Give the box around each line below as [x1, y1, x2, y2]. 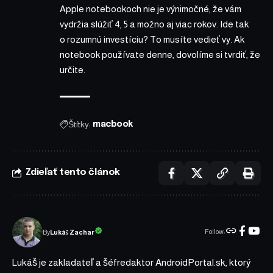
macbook [93, 119, 133, 129]
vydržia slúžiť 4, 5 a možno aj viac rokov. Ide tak [60, 18, 249, 29]
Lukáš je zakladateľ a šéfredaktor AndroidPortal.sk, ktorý [12, 257, 251, 268]
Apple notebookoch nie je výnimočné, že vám [60, 3, 241, 14]
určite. [60, 64, 85, 75]
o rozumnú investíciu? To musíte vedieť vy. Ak [60, 34, 244, 44]
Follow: [205, 228, 225, 236]
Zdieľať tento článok [25, 168, 120, 178]
